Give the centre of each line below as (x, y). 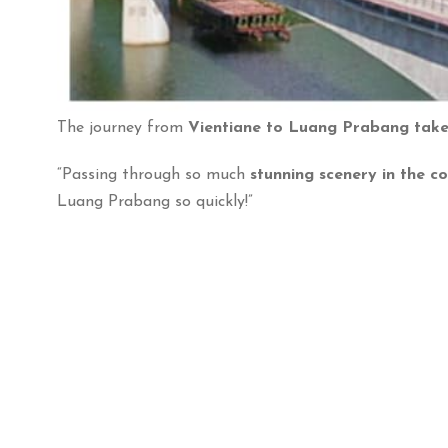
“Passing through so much (153, 174)
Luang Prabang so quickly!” (155, 201)
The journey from (122, 127)
